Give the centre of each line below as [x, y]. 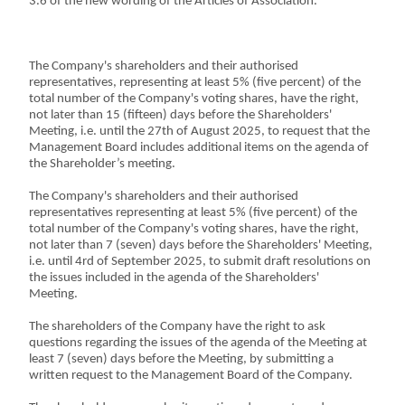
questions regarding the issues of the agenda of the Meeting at [198, 343]
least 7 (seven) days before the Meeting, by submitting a [182, 359]
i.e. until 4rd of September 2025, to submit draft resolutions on [200, 262]
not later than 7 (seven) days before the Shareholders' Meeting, [201, 245]
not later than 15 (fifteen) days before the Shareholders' [181, 115]
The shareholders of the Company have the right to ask [178, 327]
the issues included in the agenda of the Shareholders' [174, 278]
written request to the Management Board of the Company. [191, 376]
